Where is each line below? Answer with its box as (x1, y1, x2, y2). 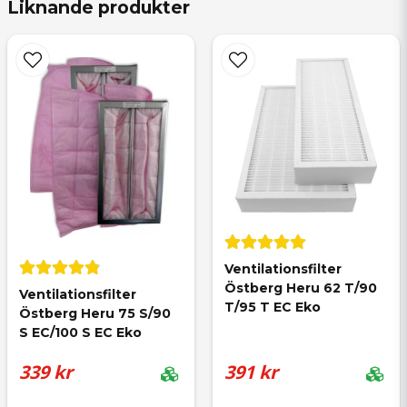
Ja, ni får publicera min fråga (46, 268, 217, 286)
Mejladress (40, 159, 114, 180)
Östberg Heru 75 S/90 (19, 304, 174, 322)
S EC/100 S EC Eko (19, 323, 142, 341)
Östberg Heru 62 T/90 (224, 280, 381, 296)
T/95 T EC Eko (224, 299, 321, 315)
